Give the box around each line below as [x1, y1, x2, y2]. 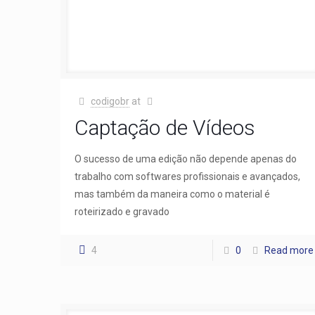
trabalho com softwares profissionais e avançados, [75, 170, 301, 182]
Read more [264, 244, 314, 256]
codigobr [90, 95, 129, 107]
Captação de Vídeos [75, 115, 256, 140]
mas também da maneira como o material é [75, 188, 271, 200]
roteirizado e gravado [75, 205, 170, 217]
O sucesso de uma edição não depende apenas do [75, 153, 297, 165]
